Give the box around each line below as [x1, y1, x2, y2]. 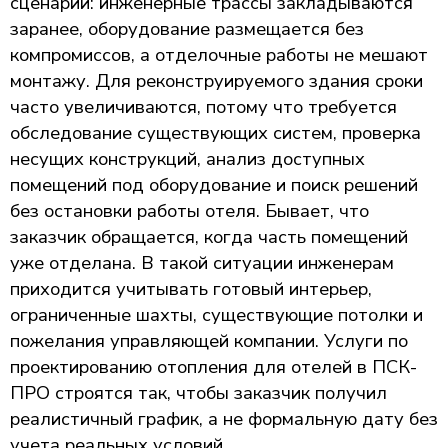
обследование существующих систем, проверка [10, 120, 421, 145]
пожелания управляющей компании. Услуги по [10, 328, 408, 353]
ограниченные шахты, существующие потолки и [10, 302, 423, 327]
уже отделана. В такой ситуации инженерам [10, 250, 394, 275]
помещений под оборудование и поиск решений [10, 172, 418, 197]
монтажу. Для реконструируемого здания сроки [10, 68, 423, 93]
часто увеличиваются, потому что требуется [10, 94, 397, 119]
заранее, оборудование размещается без [10, 16, 364, 41]
